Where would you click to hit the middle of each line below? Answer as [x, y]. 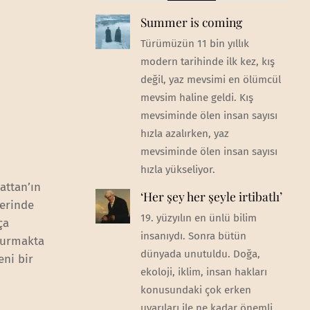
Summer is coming [191, 21]
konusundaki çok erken [195, 290]
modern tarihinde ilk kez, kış [207, 61]
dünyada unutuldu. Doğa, [200, 254]
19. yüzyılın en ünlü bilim [198, 218]
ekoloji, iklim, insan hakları [203, 272]
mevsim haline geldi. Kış [197, 97]
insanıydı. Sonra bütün [193, 236]
